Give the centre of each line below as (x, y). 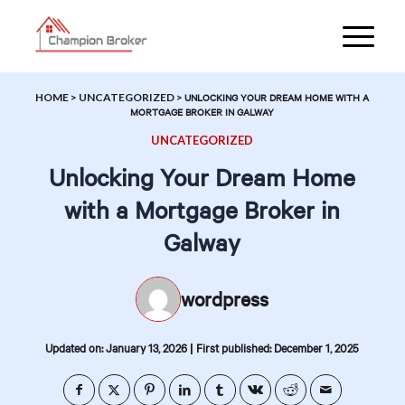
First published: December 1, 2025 (278, 348)
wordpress (225, 299)
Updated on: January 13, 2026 (117, 348)
